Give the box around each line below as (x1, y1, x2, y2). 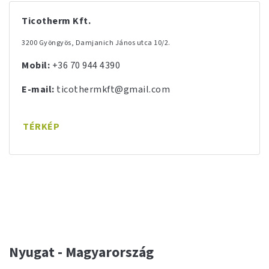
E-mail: (22, 83, 55, 96)
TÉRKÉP (23, 120, 59, 133)
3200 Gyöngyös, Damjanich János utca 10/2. (22, 38, 171, 48)
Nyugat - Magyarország (9, 243, 154, 262)
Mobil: (22, 59, 50, 72)
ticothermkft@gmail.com (56, 83, 170, 96)
